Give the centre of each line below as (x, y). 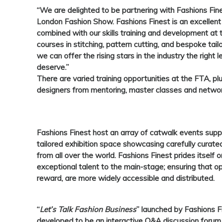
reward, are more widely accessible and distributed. (126, 178)
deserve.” (53, 67)
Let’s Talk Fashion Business (88, 210)
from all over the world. (77, 156)
